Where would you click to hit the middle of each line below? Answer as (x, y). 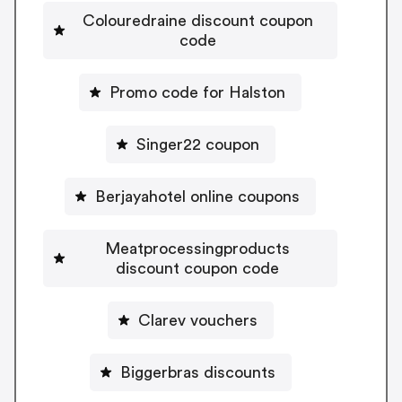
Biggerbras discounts (197, 372)
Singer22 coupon (197, 144)
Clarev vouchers (197, 320)
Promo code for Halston (197, 92)
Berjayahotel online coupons (197, 196)
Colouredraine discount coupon (197, 20)
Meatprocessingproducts (197, 248)
